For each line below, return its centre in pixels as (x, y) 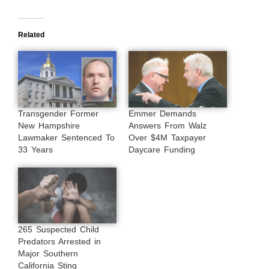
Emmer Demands (162, 113)
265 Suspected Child (59, 230)
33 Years (35, 149)
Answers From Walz (168, 125)
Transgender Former (58, 113)
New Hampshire (49, 125)
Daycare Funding (162, 149)
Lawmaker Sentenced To (66, 137)
